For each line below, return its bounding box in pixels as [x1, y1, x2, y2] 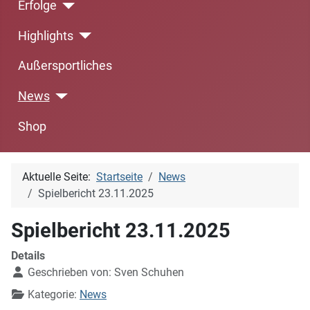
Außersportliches [17, 59, 112, 73]
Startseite [96, 170, 143, 184]
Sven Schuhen [114, 266, 184, 280]
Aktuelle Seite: [22, 170, 96, 184]
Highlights [17, 28, 73, 43]
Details [11, 249, 45, 263]
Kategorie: [25, 288, 80, 302]
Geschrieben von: [25, 266, 114, 280]
